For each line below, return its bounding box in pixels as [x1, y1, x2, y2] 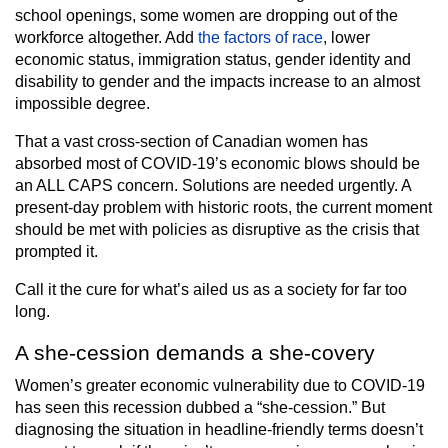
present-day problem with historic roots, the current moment [15, 199, 432, 216]
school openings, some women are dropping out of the [15, 7, 398, 24]
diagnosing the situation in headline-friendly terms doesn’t [15, 421, 423, 438]
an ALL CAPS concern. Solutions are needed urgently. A [15, 177, 411, 194]
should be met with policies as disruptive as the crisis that [15, 221, 419, 238]
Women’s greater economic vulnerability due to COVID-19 [15, 377, 425, 394]
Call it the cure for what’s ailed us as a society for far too [15, 281, 407, 298]
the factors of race [198, 29, 323, 46]
